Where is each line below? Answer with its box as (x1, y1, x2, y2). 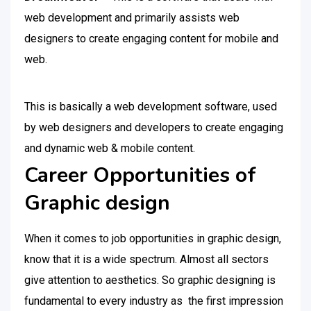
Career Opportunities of (24, 161, 256, 190)
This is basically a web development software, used (24, 100, 277, 113)
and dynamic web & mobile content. (24, 142, 195, 155)
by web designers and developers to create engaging (24, 121, 283, 134)
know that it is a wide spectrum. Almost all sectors (24, 253, 269, 266)
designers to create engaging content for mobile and (24, 32, 278, 45)
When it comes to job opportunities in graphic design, (24, 232, 281, 245)
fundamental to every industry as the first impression (24, 294, 283, 308)
